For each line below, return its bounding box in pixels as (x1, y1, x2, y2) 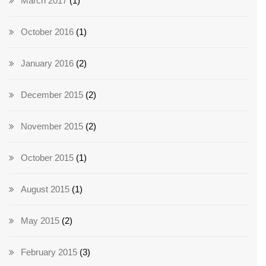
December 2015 (21, 90, 83, 100)
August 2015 (21, 184, 69, 195)
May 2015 (21, 216, 59, 226)
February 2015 (21, 247, 77, 258)
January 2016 (21, 58, 74, 69)
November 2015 (21, 121, 83, 132)
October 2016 (21, 27, 74, 37)
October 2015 (21, 153, 74, 163)
